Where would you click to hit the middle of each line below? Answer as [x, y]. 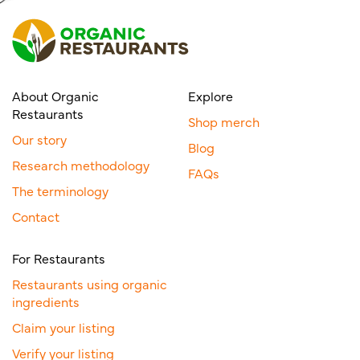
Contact [36, 216]
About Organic [55, 95]
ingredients [46, 301]
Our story [39, 139]
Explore [211, 95]
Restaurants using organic [90, 283]
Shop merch [224, 121]
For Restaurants [59, 258]
